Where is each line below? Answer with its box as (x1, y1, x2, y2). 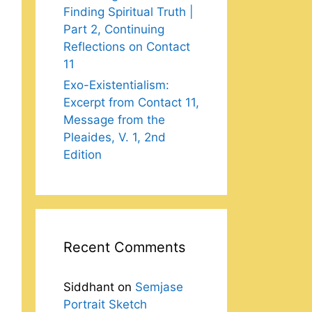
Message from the (63, 113, 165, 127)
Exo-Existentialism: (63, 78, 169, 92)
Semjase (135, 280, 183, 294)
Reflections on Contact (63, 40, 190, 54)
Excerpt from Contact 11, (63, 95, 199, 109)
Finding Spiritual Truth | (63, 5, 194, 19)
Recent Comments (63, 239, 185, 256)
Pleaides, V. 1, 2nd (63, 130, 166, 144)
